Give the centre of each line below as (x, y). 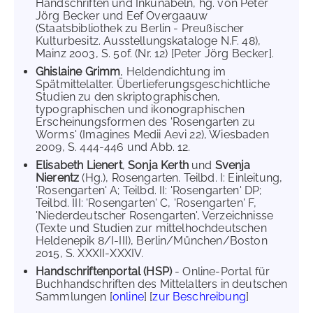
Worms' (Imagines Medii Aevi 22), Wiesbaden (152, 134)
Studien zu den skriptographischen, (128, 97)
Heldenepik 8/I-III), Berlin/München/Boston (152, 241)
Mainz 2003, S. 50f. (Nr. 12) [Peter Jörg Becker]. (155, 53)
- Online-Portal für (221, 271)
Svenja (233, 165)
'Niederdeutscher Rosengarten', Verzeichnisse (155, 216)
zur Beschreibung (199, 297)
